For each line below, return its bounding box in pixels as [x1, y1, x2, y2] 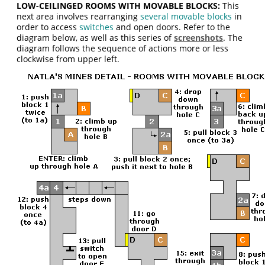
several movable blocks [140, 11, 232, 22]
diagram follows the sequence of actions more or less [17, 43, 229, 54]
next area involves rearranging [17, 11, 141, 22]
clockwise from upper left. [17, 53, 120, 64]
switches [79, 21, 114, 33]
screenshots [174, 32, 224, 43]
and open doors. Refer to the [114, 21, 231, 33]
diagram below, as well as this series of [17, 32, 174, 43]
